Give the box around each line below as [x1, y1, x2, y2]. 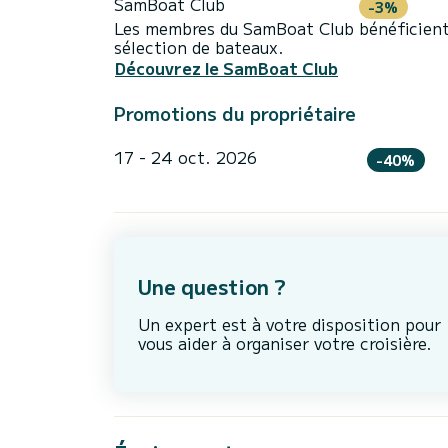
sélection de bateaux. [114, 34, 284, 59]
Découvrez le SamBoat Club [115, 56, 338, 81]
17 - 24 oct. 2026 [114, 145, 257, 170]
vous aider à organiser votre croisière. [138, 331, 432, 356]
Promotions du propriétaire [114, 100, 356, 127]
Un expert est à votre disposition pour [138, 312, 441, 337]
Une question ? [138, 272, 286, 302]
